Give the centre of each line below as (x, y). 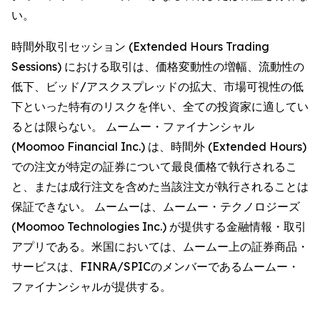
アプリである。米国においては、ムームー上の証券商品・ (160, 246)
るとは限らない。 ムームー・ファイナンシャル (133, 126)
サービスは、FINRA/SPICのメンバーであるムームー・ (155, 266)
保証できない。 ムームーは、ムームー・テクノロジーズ (156, 206)
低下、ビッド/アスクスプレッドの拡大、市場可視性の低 (157, 86)
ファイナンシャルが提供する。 (91, 286)
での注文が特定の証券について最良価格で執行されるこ (154, 166)
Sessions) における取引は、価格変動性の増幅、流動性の (158, 66)
